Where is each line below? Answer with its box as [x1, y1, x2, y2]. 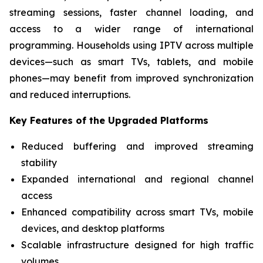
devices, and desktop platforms [21, 222, 164, 234]
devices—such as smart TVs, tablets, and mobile [9, 56, 254, 68]
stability [21, 157, 57, 168]
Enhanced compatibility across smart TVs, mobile [21, 206, 254, 218]
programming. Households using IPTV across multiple [9, 39, 254, 51]
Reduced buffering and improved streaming [21, 140, 254, 152]
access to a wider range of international [9, 23, 254, 35]
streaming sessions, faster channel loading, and [9, 6, 254, 18]
